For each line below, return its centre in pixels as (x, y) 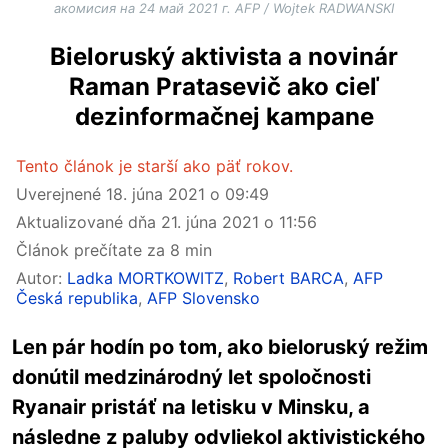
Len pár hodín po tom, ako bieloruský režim (220, 346)
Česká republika (77, 297)
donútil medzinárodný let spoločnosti (191, 376)
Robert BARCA (288, 277)
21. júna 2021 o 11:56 (239, 221)
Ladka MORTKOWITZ (145, 277)
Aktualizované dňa (88, 221)
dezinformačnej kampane (224, 116)
